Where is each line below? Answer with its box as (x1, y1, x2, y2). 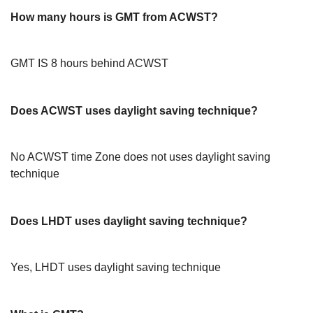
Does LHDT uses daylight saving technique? (10, 215, 247, 227)
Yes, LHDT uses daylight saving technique (10, 261, 221, 273)
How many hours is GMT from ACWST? (10, 11, 218, 23)
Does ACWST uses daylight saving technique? (10, 105, 258, 117)
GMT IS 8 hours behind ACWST (10, 57, 168, 69)
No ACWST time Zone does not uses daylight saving (10, 151, 270, 163)
